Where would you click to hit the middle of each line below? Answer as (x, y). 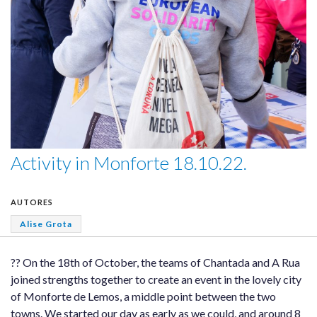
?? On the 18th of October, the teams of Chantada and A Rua (155, 262)
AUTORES (32, 202)
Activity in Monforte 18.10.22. (129, 162)
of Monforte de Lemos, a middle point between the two (143, 296)
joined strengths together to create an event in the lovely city (156, 279)
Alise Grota (46, 224)
